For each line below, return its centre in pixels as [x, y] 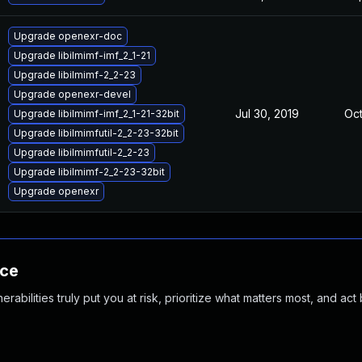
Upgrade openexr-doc [68, 36]
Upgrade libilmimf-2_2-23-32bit [89, 172]
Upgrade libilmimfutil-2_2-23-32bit [96, 133]
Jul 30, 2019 [267, 114]
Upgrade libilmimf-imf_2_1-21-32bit [97, 114]
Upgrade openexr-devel [72, 94]
